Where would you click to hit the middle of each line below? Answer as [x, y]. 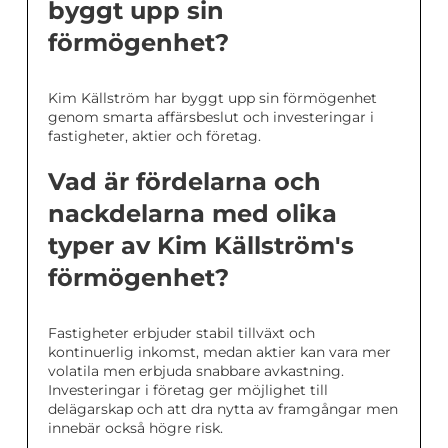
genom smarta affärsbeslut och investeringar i [211, 117]
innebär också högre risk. [135, 428]
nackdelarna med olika [192, 214]
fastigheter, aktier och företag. [154, 136]
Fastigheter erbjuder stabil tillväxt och [181, 333]
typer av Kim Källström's [201, 246]
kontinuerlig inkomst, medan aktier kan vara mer [219, 352]
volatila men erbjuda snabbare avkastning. [196, 371]
